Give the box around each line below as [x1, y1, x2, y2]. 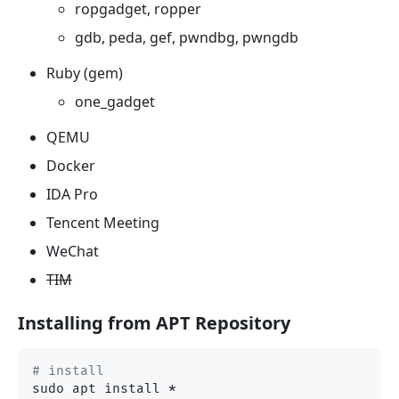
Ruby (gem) [46, 62, 123, 83]
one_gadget [75, 91, 155, 111]
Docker [46, 155, 95, 175]
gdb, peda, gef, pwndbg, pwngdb [75, 27, 298, 47]
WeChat [46, 240, 99, 261]
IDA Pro [46, 183, 98, 204]
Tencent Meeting [46, 212, 159, 232]
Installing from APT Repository [18, 310, 290, 335]
